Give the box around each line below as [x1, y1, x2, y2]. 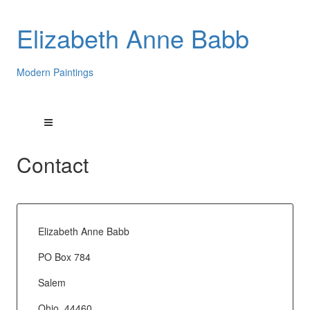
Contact [16, 149, 89, 179]
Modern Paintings [16, 64, 93, 79]
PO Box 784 [37, 249, 91, 264]
